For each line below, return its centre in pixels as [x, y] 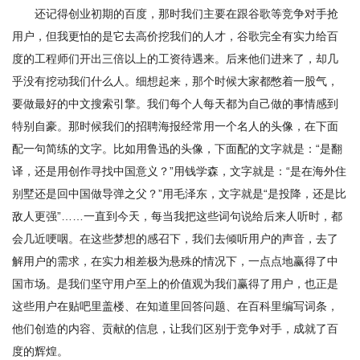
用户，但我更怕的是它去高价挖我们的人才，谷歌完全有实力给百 [175, 36]
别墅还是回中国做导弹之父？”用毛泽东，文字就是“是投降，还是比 [179, 194]
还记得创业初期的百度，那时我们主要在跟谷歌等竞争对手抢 [186, 14]
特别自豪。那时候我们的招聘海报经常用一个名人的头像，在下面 [175, 126]
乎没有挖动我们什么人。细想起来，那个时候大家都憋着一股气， [175, 81]
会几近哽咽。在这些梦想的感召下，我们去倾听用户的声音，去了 [175, 239]
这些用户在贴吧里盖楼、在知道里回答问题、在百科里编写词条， [175, 306]
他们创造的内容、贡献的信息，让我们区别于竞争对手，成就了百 [175, 329]
